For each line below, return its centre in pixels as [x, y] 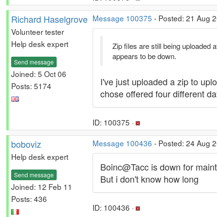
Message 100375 [122, 18]
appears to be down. [144, 56]
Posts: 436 [29, 198]
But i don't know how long [149, 179]
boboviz [26, 144]
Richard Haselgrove [49, 19]
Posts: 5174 [31, 85]
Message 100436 [122, 143]
